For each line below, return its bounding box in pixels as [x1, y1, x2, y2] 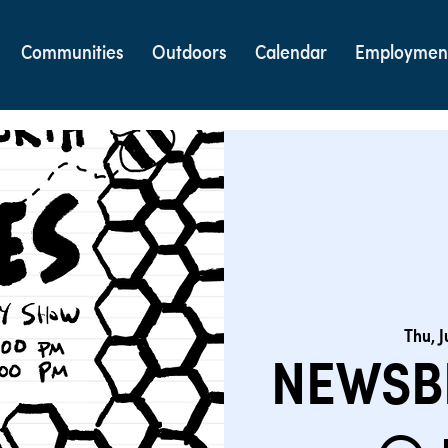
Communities [21, 44, 125, 65]
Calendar [255, 44, 328, 65]
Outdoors [152, 44, 228, 65]
